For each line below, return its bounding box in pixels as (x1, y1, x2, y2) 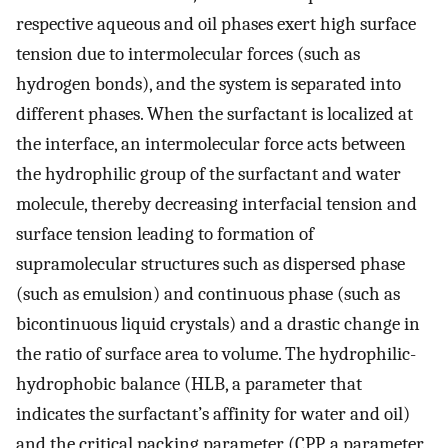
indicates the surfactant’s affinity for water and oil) (16, 402, 410, 425)
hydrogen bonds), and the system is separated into (16, 72, 401, 95)
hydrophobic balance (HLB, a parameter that (16, 372, 362, 395)
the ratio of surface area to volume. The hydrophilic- (16, 342, 416, 365)
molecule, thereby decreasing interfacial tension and (16, 192, 417, 215)
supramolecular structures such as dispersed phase (16, 252, 405, 275)
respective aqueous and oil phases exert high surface (16, 12, 416, 35)
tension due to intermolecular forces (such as (16, 42, 360, 65)
